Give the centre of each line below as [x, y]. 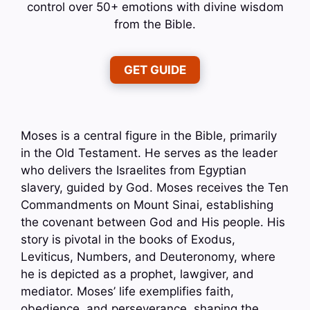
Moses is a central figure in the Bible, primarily [149, 135]
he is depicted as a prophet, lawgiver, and [137, 274]
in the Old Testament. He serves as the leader [149, 153]
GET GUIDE [155, 70]
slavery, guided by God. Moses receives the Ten [155, 187]
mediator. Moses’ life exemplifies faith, [127, 291]
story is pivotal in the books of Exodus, [128, 239]
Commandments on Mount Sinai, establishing [147, 204]
